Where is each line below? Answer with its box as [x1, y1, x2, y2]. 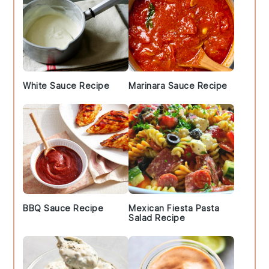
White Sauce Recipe [23, 80, 110, 91]
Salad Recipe [128, 213, 185, 223]
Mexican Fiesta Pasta [128, 203, 219, 214]
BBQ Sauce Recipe [23, 203, 104, 214]
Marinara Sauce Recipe [128, 80, 228, 91]
